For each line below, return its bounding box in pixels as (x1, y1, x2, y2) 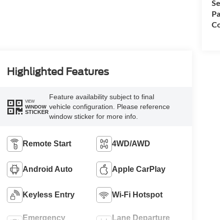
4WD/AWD (112, 139, 151, 148)
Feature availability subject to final (49, 93, 154, 101)
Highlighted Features (6, 66, 109, 78)
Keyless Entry (22, 191, 75, 199)
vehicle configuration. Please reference (49, 103, 170, 111)
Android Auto (22, 165, 73, 174)
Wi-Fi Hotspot (112, 191, 163, 199)
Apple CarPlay (112, 165, 166, 174)
